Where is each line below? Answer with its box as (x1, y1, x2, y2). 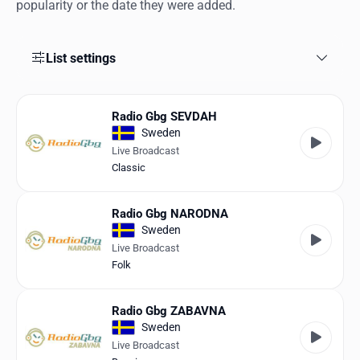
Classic (112, 161, 145, 174)
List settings (45, 50, 116, 66)
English (2, 215, 43, 230)
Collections (2, 105, 63, 121)
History (2, 141, 43, 157)
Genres (2, 69, 42, 84)
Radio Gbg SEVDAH (112, 108, 217, 124)
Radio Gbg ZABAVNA (112, 303, 226, 318)
